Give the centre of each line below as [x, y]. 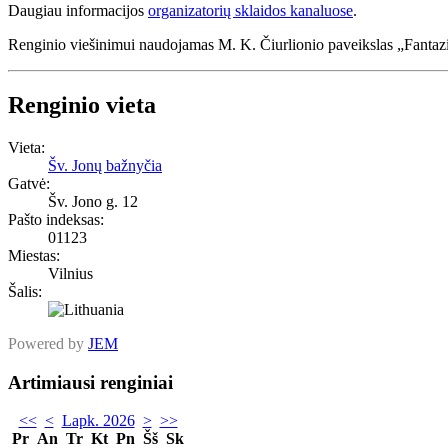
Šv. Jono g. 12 [93, 201]
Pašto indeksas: [56, 219]
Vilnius [70, 273]
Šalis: [25, 291]
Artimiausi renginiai [90, 382]
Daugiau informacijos [78, 11]
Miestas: [34, 255]
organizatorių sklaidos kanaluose [250, 11]
